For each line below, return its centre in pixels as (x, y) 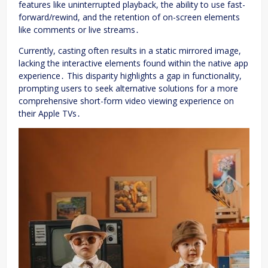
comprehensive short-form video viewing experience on (126, 100)
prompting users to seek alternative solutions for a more (128, 88)
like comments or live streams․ (79, 29)
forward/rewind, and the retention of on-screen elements (129, 17)
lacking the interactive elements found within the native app (133, 63)
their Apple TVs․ (50, 113)
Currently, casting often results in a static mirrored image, (130, 50)
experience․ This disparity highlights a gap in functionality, (130, 75)
